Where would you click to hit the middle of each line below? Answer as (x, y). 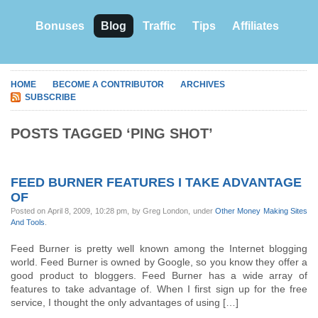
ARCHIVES (203, 84)
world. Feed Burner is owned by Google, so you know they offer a (159, 262)
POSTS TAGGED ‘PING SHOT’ (112, 133)
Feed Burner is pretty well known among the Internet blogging (159, 248)
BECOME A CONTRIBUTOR (108, 84)
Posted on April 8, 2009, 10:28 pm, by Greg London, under (113, 211)
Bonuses (60, 26)
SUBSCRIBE (50, 97)
